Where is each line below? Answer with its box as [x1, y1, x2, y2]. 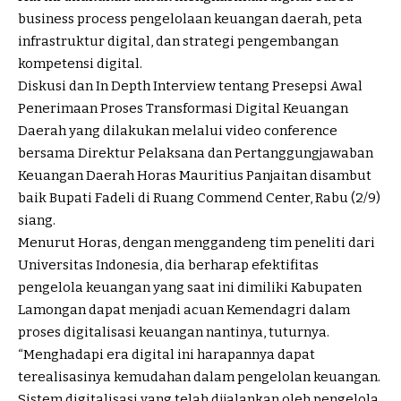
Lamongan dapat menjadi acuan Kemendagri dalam [18, 302, 350, 319]
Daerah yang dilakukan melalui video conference [18, 123, 337, 140]
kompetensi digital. [18, 55, 142, 73]
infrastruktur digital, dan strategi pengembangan [18, 33, 338, 50]
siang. [18, 212, 55, 229]
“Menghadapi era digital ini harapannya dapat [18, 346, 315, 363]
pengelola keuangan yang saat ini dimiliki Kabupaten [18, 279, 362, 296]
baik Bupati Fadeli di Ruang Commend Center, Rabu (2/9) [18, 190, 380, 207]
